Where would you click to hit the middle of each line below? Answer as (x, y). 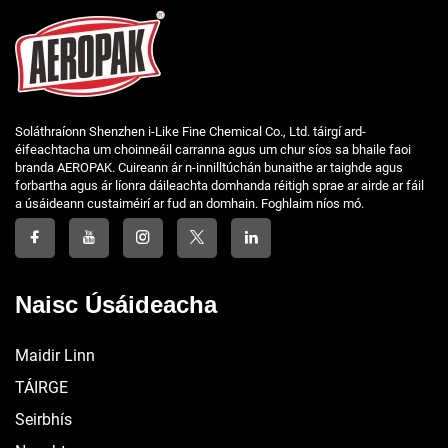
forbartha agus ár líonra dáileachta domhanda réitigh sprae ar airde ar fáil (219, 185)
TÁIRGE (41, 387)
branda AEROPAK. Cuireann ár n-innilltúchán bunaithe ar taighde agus (209, 167)
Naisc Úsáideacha (116, 304)
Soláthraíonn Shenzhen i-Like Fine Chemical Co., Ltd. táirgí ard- (190, 131)
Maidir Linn (55, 355)
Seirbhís (43, 419)
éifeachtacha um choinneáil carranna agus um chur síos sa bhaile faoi (213, 149)
